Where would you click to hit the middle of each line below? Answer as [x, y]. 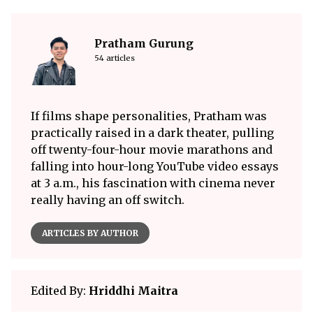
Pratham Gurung [144, 43]
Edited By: [60, 290]
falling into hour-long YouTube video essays [155, 166]
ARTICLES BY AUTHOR [90, 233]
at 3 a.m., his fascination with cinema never [153, 183]
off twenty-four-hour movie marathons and [152, 149]
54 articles [115, 58]
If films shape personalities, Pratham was [149, 116]
